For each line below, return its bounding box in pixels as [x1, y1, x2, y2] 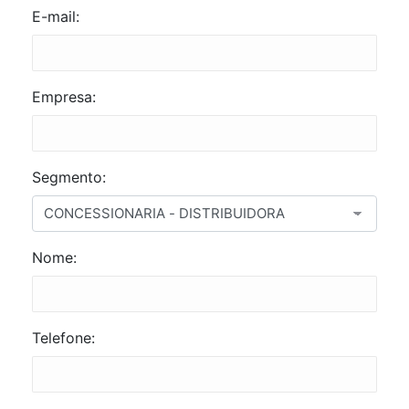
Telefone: [32, 329, 95, 347]
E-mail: [32, 7, 79, 26]
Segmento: [32, 168, 106, 186]
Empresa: [32, 88, 96, 106]
